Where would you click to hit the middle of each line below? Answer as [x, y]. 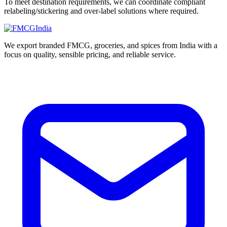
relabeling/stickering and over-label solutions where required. [101, 11]
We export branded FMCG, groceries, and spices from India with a [111, 45]
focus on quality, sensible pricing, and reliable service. [90, 54]
